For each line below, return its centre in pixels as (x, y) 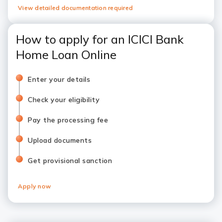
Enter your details (59, 79)
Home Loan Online (68, 55)
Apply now (35, 186)
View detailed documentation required (75, 8)
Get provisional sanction (70, 161)
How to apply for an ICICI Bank (100, 39)
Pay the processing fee (68, 120)
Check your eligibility (64, 100)
